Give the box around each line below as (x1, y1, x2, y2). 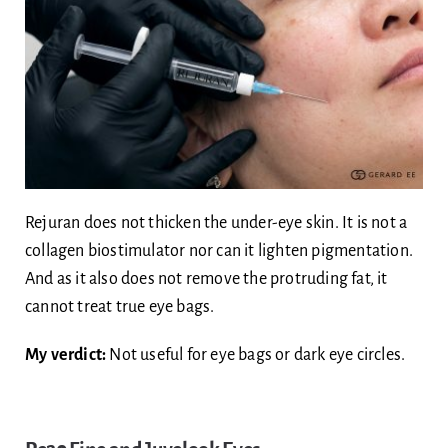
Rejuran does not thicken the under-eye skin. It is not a (24, 214, 408, 233)
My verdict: (24, 346, 107, 365)
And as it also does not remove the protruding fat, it (24, 270, 388, 289)
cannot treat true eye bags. (24, 298, 215, 317)
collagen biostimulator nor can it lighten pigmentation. (24, 242, 413, 261)
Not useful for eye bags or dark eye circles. (106, 346, 406, 365)
